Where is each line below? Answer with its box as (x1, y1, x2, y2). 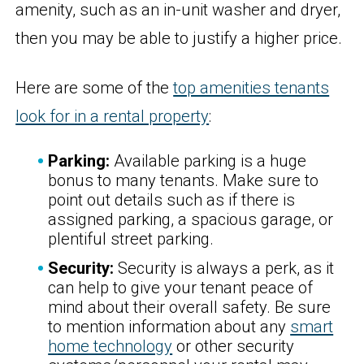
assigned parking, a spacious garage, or (48, 210, 334, 230)
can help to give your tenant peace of (48, 278, 314, 298)
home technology (48, 336, 173, 357)
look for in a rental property (15, 106, 210, 126)
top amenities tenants (173, 77, 330, 97)
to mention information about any (48, 317, 291, 337)
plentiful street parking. (48, 229, 214, 249)
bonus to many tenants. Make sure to (48, 171, 319, 191)
